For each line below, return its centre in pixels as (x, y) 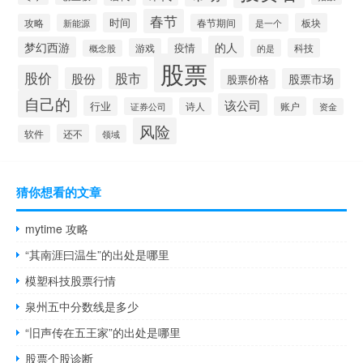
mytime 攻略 (57, 229)
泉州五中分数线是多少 (82, 307)
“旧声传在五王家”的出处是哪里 (103, 333)
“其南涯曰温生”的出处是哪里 (98, 255)
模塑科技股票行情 (71, 281)
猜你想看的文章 (59, 192)
